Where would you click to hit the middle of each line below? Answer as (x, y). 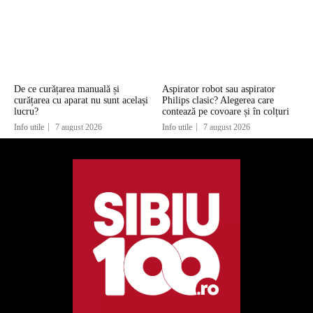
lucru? (26, 112)
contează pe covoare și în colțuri (225, 112)
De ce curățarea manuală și (67, 89)
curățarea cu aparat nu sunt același (81, 101)
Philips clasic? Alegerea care (218, 101)
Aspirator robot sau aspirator (218, 89)
